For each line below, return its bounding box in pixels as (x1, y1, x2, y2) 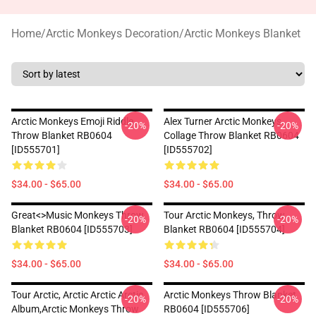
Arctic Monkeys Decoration (46, 27, 179, 40)
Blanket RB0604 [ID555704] (164, 224, 285, 235)
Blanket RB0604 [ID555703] (11, 224, 133, 235)
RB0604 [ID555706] (164, 303, 250, 315)
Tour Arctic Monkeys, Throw (164, 209, 285, 221)
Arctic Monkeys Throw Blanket (164, 289, 296, 300)
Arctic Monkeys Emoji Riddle (11, 116, 133, 127)
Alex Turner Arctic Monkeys (164, 116, 281, 127)
